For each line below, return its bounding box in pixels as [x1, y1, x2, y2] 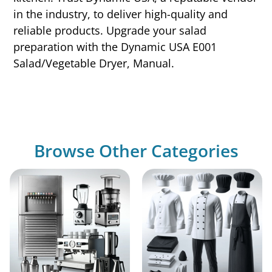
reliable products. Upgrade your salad [13, 22, 207, 38]
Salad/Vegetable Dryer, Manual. [13, 55, 175, 70]
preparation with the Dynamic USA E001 [13, 39, 217, 54]
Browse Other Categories [33, 139, 239, 163]
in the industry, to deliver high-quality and [13, 6, 228, 21]
